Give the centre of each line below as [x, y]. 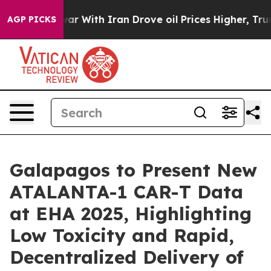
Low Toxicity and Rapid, [122, 235]
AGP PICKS [32, 19]
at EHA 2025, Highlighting [131, 214]
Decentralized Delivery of [127, 257]
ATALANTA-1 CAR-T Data [126, 192]
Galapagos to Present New [133, 170]
